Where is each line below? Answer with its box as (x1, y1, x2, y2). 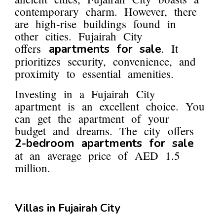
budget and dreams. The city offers (15, 123, 194, 139)
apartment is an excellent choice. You (15, 99, 205, 114)
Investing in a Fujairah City (15, 86, 155, 102)
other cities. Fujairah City (15, 29, 143, 44)
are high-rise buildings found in (15, 16, 176, 32)
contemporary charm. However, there (15, 4, 197, 19)
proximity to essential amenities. (15, 66, 174, 81)
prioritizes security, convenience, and (15, 54, 196, 69)
